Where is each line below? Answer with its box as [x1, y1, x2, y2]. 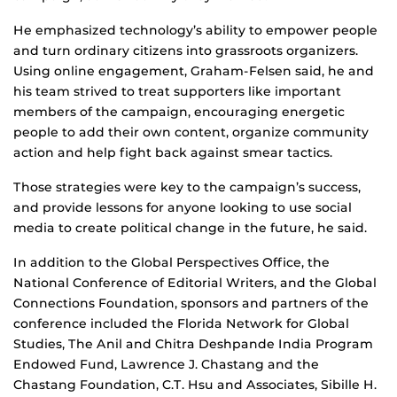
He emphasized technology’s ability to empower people [13, 22, 378, 39]
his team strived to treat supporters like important [13, 83, 341, 100]
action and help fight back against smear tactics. [13, 144, 332, 161]
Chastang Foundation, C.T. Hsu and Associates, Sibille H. [13, 377, 377, 393]
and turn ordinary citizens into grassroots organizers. [13, 43, 358, 59]
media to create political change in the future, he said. [13, 220, 367, 237]
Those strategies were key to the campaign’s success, [13, 179, 361, 196]
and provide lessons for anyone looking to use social [13, 199, 352, 216]
